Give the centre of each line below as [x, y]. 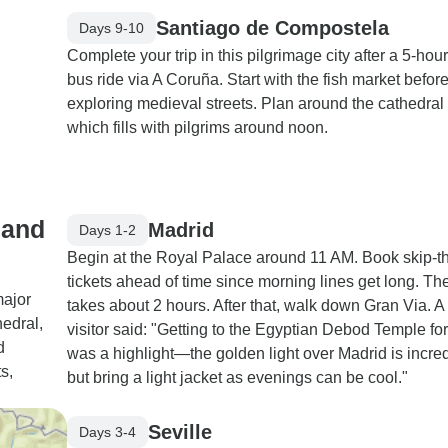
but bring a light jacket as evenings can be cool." [237, 377]
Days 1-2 [107, 229]
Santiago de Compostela [272, 27]
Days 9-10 [111, 27]
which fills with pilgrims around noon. [197, 127]
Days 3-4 [107, 431]
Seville [180, 431]
